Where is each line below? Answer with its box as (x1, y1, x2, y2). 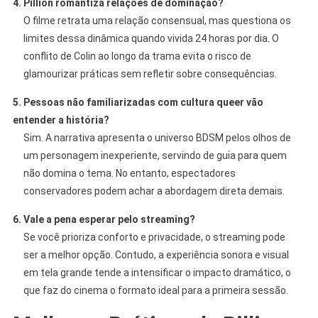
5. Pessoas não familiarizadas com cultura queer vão (12, 96, 263, 108)
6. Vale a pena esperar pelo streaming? (12, 213, 195, 225)
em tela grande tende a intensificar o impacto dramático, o (23, 266, 291, 278)
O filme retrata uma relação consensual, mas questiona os (23, 14, 291, 26)
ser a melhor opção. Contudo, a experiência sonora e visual (23, 248, 289, 261)
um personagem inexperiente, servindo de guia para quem (23, 149, 287, 161)
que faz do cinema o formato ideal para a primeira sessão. (23, 284, 288, 296)
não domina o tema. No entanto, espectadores (23, 167, 236, 179)
